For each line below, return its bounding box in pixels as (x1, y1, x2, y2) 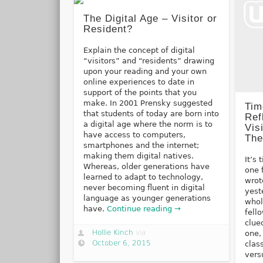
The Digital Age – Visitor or (83, 13, 217, 25)
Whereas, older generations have (83, 162, 210, 171)
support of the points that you (83, 88, 197, 97)
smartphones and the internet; (83, 141, 199, 150)
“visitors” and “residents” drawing (83, 56, 214, 66)
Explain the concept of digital (83, 46, 195, 55)
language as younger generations (83, 194, 211, 203)
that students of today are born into (83, 109, 219, 119)
